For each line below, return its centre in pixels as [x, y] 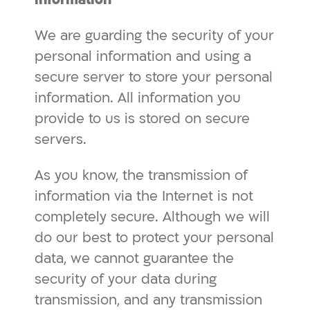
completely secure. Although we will [152, 217]
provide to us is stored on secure [142, 119]
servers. [61, 139]
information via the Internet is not [144, 196]
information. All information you [138, 98]
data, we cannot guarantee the [134, 258]
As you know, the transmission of [141, 175]
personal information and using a [143, 56]
